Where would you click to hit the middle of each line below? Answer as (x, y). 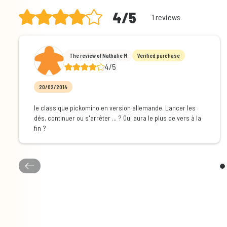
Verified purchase (158, 55)
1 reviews (166, 17)
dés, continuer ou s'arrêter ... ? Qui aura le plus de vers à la (117, 118)
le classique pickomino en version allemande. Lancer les (115, 108)
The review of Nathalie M (98, 55)
